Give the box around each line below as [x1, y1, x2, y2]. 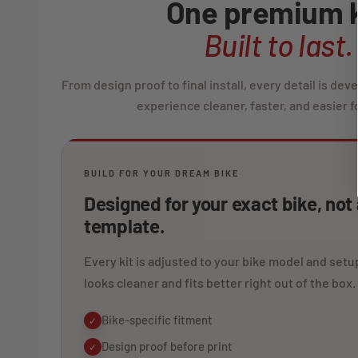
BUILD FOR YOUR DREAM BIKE [84, 168, 239, 179]
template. [84, 214, 165, 238]
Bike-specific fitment [101, 312, 213, 328]
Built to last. [203, 26, 353, 64]
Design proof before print [101, 339, 233, 354]
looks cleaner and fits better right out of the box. [84, 275, 356, 291]
